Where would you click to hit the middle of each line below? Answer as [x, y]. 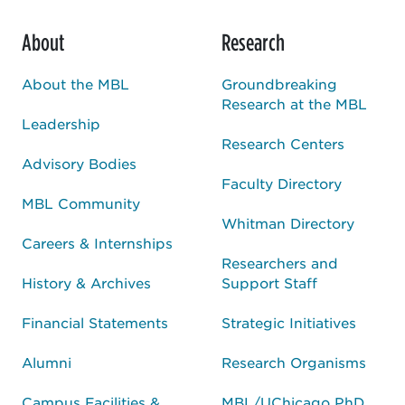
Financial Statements [95, 322]
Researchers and [280, 262]
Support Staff [269, 282]
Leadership [61, 123]
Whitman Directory [288, 222]
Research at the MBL [294, 103]
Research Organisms [294, 362]
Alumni [47, 362]
